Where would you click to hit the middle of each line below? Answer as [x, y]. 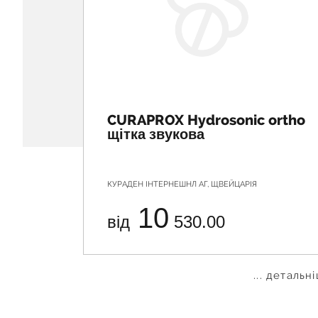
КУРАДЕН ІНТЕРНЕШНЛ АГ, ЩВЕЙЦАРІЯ [182, 184]
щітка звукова [156, 134]
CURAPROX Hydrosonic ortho [206, 120]
